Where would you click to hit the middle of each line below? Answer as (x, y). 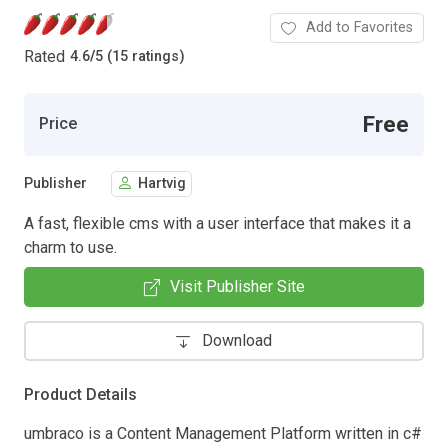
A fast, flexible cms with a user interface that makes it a (217, 223)
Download (237, 340)
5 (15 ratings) (140, 57)
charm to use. (70, 247)
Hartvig (162, 184)
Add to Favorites (359, 27)
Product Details (80, 394)
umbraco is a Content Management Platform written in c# (223, 433)
